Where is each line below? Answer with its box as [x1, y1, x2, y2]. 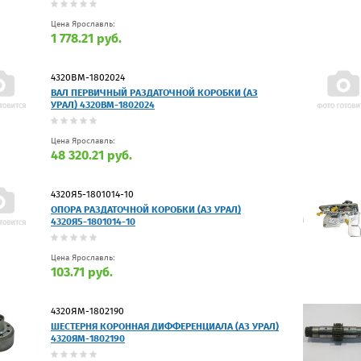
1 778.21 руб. [51, 30, 122, 46]
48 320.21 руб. [51, 147, 132, 163]
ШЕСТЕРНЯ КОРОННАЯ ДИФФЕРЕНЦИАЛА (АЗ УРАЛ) [51, 320, 279, 332]
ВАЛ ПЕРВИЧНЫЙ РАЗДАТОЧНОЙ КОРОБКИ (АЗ [51, 86, 258, 98]
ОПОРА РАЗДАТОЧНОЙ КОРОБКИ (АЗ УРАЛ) [51, 203, 241, 215]
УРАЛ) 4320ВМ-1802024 [51, 98, 155, 110]
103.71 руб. [51, 263, 113, 280]
